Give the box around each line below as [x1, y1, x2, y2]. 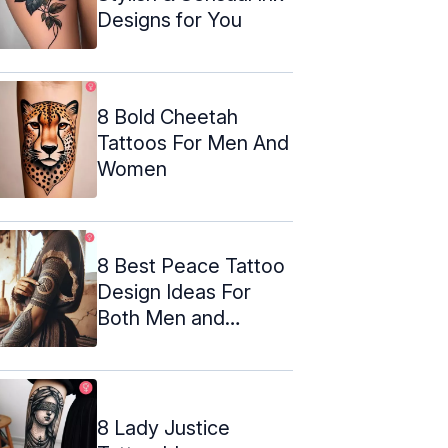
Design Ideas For [97, 279, 251, 304]
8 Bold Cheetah [97, 104, 238, 129]
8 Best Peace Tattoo [97, 253, 285, 278]
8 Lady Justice [97, 415, 230, 440]
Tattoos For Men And [97, 130, 289, 155]
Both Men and [97, 305, 225, 330]
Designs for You [97, 7, 242, 32]
